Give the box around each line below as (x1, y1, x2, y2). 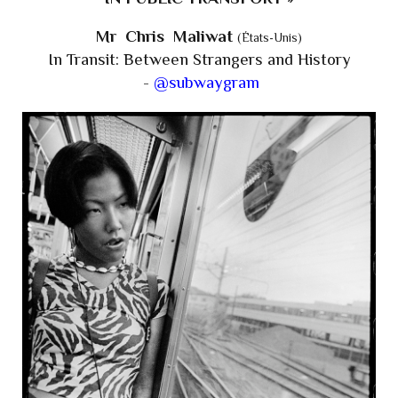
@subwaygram (154, 73, 259, 92)
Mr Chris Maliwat (96, 27, 237, 46)
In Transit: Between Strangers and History (47, 50, 351, 69)
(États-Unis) (237, 31, 302, 45)
